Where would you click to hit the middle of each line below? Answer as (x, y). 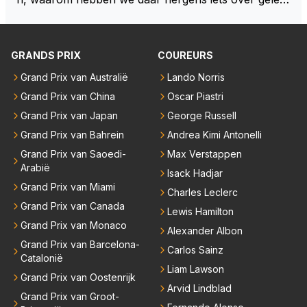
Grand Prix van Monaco (74, 225)
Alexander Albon (205, 230)
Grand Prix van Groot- (70, 296)
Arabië (35, 167)
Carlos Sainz (195, 249)
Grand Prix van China (68, 96)
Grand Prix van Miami (68, 186)
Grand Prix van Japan (69, 115)
